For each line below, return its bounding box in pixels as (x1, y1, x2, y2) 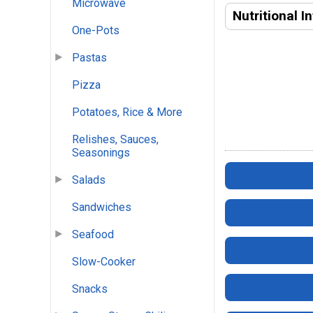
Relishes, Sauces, (72, 133, 159, 147)
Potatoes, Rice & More (72, 105, 182, 119)
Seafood (72, 228, 114, 242)
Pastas (72, 51, 107, 65)
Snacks (72, 282, 108, 296)
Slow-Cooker (72, 255, 136, 269)
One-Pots (72, 24, 119, 38)
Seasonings (72, 146, 130, 160)
